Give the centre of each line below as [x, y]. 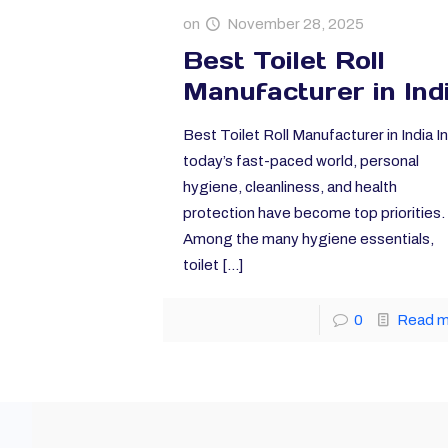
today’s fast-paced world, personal [300, 161]
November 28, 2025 [295, 24]
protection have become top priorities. [313, 213]
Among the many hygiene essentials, [308, 239]
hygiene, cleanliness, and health [289, 187]
